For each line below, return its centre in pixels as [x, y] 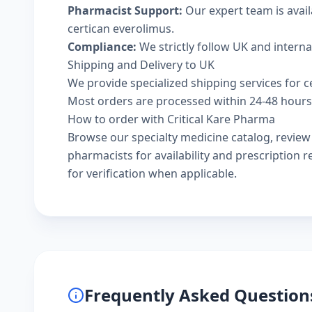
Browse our [100, 137]
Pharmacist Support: [125, 10]
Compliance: [102, 47]
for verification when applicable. [152, 173]
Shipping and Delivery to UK [141, 65]
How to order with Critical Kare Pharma [171, 119]
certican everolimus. [121, 29]
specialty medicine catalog [201, 137]
